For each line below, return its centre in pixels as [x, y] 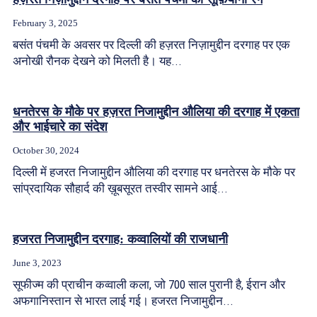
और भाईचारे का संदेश [60, 127]
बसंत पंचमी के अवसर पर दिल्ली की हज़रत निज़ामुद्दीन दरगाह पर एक [151, 45]
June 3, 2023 [37, 263]
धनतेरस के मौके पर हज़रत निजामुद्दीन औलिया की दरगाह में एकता [156, 112]
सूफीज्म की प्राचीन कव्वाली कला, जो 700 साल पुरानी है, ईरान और [149, 284]
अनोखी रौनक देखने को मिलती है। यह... [97, 61]
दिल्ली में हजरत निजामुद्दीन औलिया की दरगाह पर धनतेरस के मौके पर [154, 172]
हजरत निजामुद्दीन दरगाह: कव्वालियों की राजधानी [120, 239]
